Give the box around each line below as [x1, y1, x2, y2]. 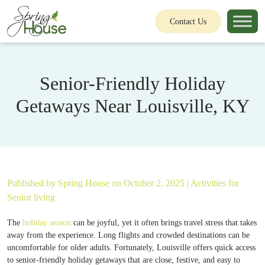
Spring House [58, 178, 112, 188]
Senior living [7, 192, 55, 202]
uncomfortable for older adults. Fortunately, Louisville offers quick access [7, 243, 256, 252]
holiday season [22, 218, 71, 227]
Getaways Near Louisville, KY [15, 95, 250, 117]
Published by [7, 178, 58, 188]
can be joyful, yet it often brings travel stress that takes [71, 218, 257, 227]
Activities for [190, 178, 239, 188]
